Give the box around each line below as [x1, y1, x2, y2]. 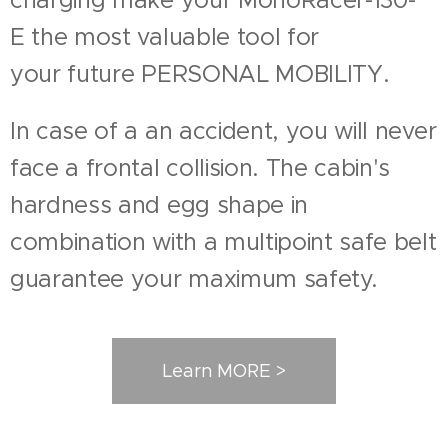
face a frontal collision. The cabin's [10, 153, 391, 182]
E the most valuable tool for [10, 22, 320, 51]
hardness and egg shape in [10, 190, 308, 219]
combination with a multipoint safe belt [10, 227, 437, 256]
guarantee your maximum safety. [10, 264, 391, 293]
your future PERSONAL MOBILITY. [10, 59, 390, 88]
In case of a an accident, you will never [10, 116, 437, 145]
